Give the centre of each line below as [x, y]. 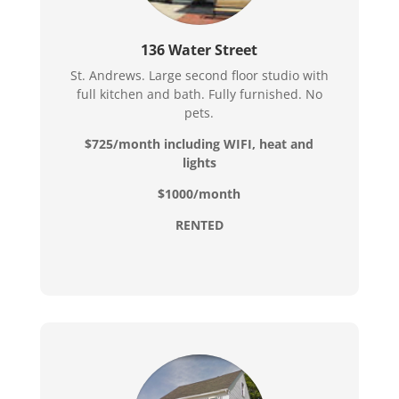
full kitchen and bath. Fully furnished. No [199, 94]
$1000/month [199, 193]
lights [199, 162]
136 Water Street [199, 49]
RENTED [199, 224]
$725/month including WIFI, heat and [199, 143]
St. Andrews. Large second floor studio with [199, 75]
